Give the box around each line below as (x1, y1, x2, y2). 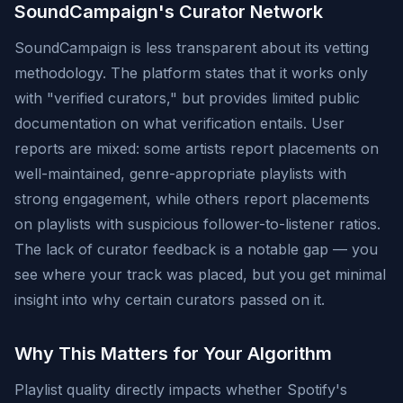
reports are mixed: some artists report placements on (14, 139, 379, 157)
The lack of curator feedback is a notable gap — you (14, 240, 378, 258)
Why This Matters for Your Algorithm (14, 343, 332, 364)
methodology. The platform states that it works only (14, 64, 368, 82)
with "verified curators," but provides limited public (14, 89, 360, 107)
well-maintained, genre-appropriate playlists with (14, 165, 346, 183)
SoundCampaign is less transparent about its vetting (14, 39, 369, 57)
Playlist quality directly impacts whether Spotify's (14, 381, 347, 399)
